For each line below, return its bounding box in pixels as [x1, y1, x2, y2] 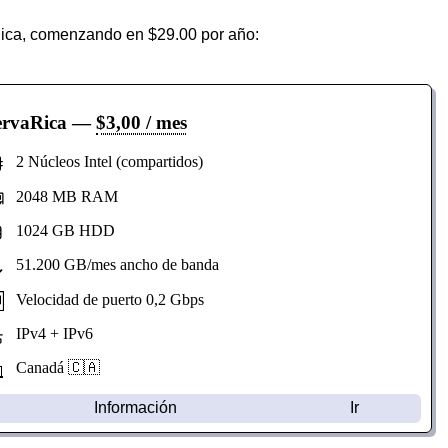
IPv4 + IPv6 [3, 324, 93, 342]
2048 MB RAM [3, 187, 118, 205]
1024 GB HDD [3, 221, 115, 239]
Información [94, 399, 178, 417]
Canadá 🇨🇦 [3, 359, 100, 377]
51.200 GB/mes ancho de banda [3, 256, 219, 274]
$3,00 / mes [96, 112, 187, 134]
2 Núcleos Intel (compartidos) [3, 153, 203, 171]
